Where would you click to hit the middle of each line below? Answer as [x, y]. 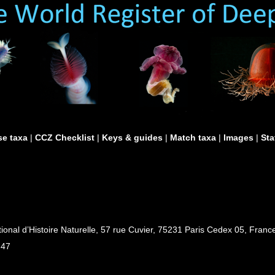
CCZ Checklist [65, 137]
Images [238, 137]
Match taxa [193, 137]
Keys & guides [132, 137]
